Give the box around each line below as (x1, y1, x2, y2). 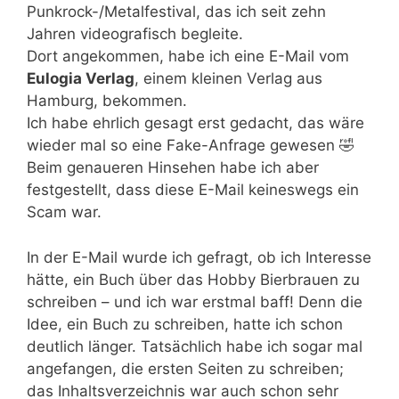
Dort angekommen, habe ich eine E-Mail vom (27, 47, 349, 65)
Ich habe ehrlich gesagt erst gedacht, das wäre (27, 114, 364, 132)
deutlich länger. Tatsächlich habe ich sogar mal (27, 337, 362, 355)
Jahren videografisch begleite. (27, 25, 243, 43)
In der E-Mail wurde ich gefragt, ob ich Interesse (27, 248, 371, 266)
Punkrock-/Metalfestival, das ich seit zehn (27, 3, 326, 20)
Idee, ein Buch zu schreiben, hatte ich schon (27, 314, 343, 333)
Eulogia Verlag (27, 69, 134, 87)
